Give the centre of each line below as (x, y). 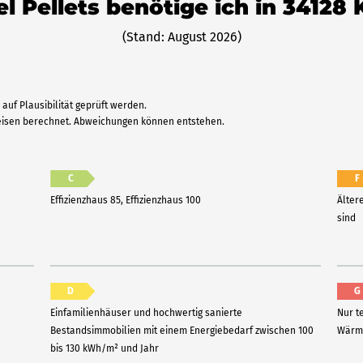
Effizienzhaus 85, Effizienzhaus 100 (126, 200)
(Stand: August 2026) (181, 37)
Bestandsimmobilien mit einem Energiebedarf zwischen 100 (182, 331)
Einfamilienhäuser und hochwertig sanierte (147, 313)
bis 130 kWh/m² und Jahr (105, 348)
